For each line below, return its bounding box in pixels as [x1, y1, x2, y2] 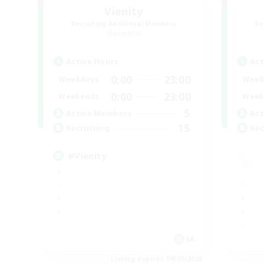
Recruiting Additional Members [71, 19, 177, 28]
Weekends [58, 91, 100, 102]
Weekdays [58, 74, 100, 85]
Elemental [107, 28, 141, 38]
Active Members [66, 108, 132, 119]
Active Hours [66, 55, 119, 67]
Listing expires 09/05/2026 [111, 254, 203, 263]
